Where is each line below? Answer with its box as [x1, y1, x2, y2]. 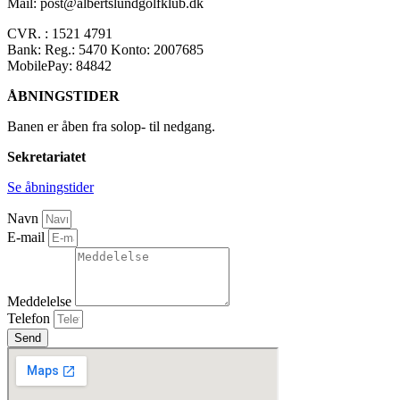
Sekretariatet [7, 148, 86, 164]
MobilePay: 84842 [7, 57, 112, 73]
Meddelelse [7, 293, 75, 309]
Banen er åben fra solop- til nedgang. [7, 118, 215, 134]
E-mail [7, 229, 48, 245]
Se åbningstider [7, 179, 94, 195]
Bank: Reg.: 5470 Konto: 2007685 [7, 41, 204, 57]
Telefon [7, 310, 54, 326]
